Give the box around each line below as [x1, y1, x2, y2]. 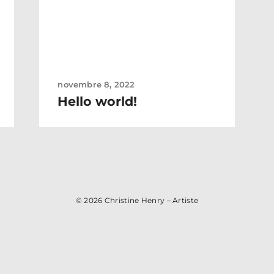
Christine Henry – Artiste [104, 196, 199, 206]
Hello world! [57, 94, 138, 109]
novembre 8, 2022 [57, 80, 135, 90]
